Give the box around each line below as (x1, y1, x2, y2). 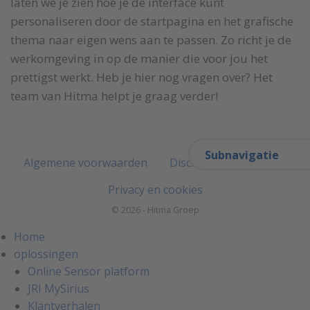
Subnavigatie (205, 147, 279, 163)
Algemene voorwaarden (23, 155, 147, 171)
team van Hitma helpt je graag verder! (10, 88, 218, 104)
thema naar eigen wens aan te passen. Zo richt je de (10, 32, 291, 48)
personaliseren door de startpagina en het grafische (10, 13, 293, 30)
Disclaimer (169, 155, 224, 171)
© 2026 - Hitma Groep (111, 203, 199, 216)
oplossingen (14, 246, 78, 262)
